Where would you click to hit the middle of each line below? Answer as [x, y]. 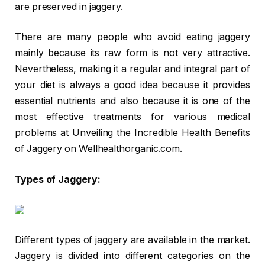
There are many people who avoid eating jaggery [132, 37]
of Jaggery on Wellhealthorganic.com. [99, 149]
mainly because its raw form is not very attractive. [132, 53]
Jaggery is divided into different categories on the [132, 256]
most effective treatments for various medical [132, 117]
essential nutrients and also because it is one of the [132, 101]
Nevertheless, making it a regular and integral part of [132, 69]
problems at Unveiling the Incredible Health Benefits [132, 133]
